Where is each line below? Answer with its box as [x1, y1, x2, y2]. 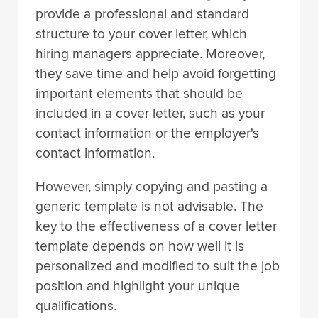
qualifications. [35, 297, 116, 315]
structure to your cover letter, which [35, 26, 247, 43]
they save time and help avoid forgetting [35, 65, 276, 83]
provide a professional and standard [35, 6, 249, 23]
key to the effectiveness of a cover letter [35, 218, 277, 236]
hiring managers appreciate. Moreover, [35, 45, 265, 63]
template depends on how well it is [35, 238, 244, 256]
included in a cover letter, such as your [35, 105, 265, 123]
